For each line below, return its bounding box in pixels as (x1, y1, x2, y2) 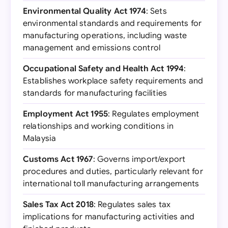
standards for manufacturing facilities (23, 88, 167, 98)
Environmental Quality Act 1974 (23, 6, 146, 16)
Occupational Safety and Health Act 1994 (23, 64, 184, 74)
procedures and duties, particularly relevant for (23, 166, 203, 177)
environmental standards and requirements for (23, 18, 202, 28)
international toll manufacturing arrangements (23, 179, 199, 189)
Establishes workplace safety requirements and (23, 76, 204, 86)
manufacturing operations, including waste (23, 31, 187, 41)
